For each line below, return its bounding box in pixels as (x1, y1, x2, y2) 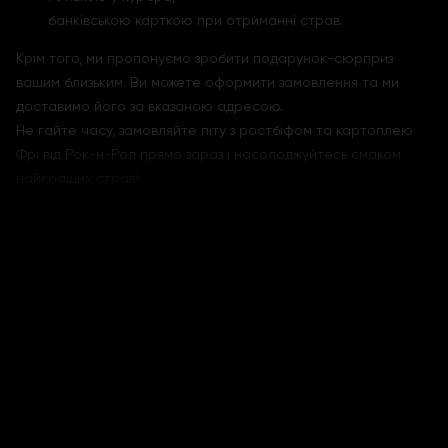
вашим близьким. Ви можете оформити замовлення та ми (16, 74, 399, 90)
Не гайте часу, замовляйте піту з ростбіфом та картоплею (16, 122, 413, 138)
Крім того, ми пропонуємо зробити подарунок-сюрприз (16, 50, 393, 66)
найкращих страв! (16, 170, 139, 186)
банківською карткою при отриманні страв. (48, 12, 343, 28)
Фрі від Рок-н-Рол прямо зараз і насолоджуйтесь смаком (16, 146, 401, 162)
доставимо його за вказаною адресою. (16, 98, 287, 114)
